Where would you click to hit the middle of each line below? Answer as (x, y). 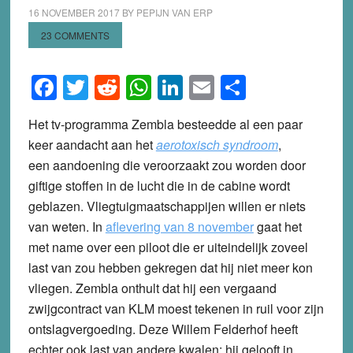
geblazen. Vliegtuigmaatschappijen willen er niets (167, 206)
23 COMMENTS (75, 35)
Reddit (156, 87)
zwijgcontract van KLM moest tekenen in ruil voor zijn (176, 308)
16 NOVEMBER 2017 (74, 12)
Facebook (112, 87)
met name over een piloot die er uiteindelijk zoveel (168, 247)
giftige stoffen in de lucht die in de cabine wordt (159, 185)
